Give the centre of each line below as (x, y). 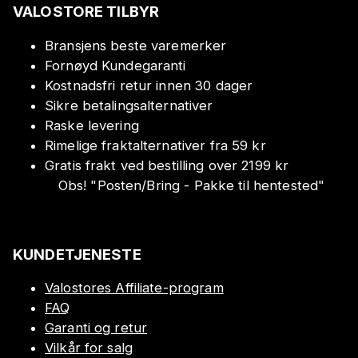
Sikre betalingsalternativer (129, 105)
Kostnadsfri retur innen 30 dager (149, 85)
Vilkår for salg (89, 348)
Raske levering (92, 125)
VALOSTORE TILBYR (86, 12)
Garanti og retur (96, 328)
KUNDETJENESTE (77, 254)
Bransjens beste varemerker (136, 45)
